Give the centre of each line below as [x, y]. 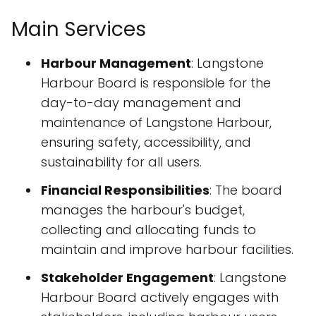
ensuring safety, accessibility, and [146, 142]
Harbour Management [116, 63]
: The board [246, 190]
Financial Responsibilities [125, 190]
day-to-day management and [141, 103]
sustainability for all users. [121, 162]
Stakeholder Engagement [127, 278]
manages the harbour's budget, [143, 210]
